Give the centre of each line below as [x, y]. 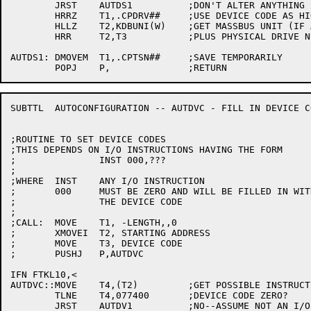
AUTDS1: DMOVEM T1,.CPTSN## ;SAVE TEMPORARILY [30, 57]
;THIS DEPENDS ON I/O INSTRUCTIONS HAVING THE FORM [146, 150]
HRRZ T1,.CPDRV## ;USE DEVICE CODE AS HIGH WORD [33, 16]
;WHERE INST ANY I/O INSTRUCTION [27, 181]
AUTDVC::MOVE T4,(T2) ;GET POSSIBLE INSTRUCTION [44, 285]
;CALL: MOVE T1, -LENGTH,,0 [27, 222]
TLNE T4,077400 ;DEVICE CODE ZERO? [33, 295]
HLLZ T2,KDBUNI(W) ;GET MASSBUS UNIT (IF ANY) [33, 26]
